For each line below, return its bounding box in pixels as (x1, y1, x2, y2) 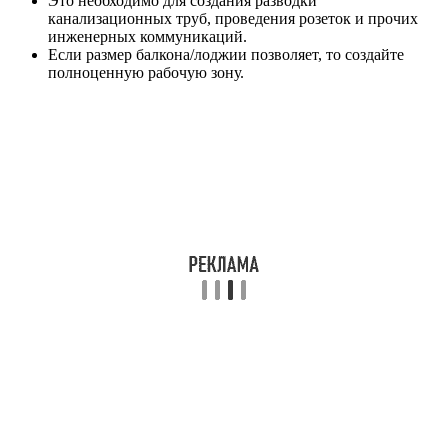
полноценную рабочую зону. (48, 63, 244, 81)
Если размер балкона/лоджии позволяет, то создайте (48, 45, 404, 63)
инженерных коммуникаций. (48, 27, 247, 45)
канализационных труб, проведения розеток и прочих (48, 9, 418, 27)
